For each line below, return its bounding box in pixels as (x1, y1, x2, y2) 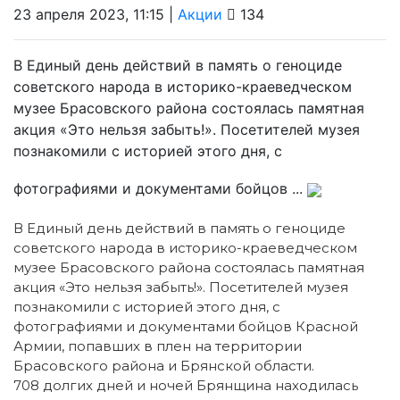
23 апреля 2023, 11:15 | (13, 4, 178, 23)
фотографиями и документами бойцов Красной (13, 317, 358, 335)
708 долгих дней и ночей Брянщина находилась (13, 376, 358, 394)
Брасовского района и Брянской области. (13, 356, 314, 374)
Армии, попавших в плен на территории (13, 337, 302, 354)
